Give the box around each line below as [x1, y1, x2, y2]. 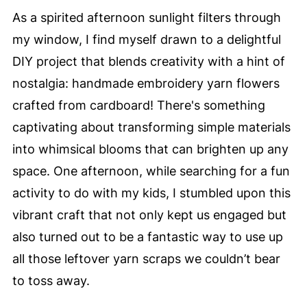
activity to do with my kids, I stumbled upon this [12, 186, 291, 200]
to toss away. [12, 273, 90, 288]
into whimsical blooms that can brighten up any [12, 142, 288, 156]
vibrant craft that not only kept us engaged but [12, 208, 286, 222]
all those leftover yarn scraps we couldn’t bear [12, 251, 280, 266]
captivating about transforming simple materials [12, 120, 291, 134]
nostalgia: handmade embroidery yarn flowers [12, 76, 280, 90]
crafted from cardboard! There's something [12, 98, 265, 112]
